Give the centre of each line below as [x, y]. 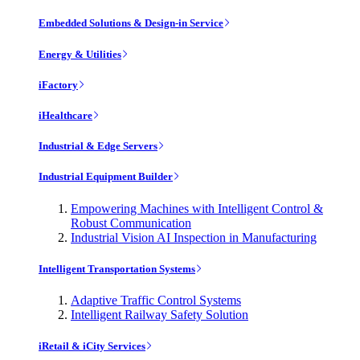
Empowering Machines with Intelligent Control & [197, 208]
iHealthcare [65, 115]
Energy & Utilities [80, 54]
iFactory [58, 84]
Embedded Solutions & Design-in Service [131, 23]
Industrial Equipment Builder [106, 177]
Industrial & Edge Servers [98, 146]
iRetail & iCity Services [92, 346]
